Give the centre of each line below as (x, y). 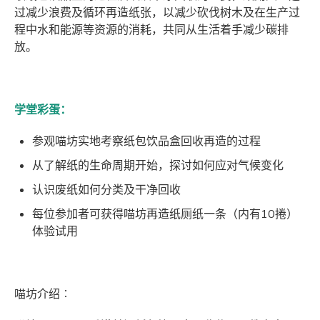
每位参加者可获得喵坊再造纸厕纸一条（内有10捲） (165, 215)
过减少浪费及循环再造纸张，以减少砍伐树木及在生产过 (157, 13)
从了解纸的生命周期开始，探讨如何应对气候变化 (158, 166)
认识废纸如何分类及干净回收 (106, 190)
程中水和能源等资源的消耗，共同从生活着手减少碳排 (151, 30)
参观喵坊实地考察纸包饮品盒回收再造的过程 (146, 142)
